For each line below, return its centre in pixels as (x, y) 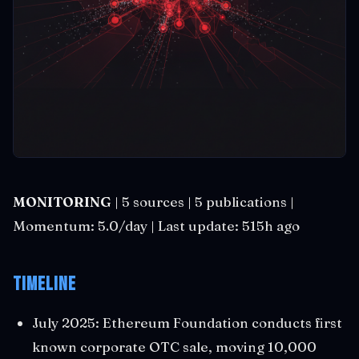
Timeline (44, 284)
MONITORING (62, 202)
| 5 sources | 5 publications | (203, 202)
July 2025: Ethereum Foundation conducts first (187, 323)
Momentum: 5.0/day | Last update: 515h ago (156, 226)
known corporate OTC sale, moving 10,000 (174, 347)
